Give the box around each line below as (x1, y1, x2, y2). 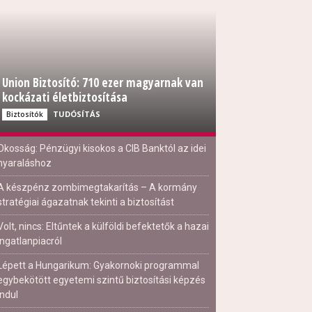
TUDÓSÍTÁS (53, 109, 100, 119)
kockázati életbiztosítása (2, 89, 127, 105)
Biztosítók (6, 109, 43, 119)
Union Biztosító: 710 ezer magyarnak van (2, 75, 203, 91)
